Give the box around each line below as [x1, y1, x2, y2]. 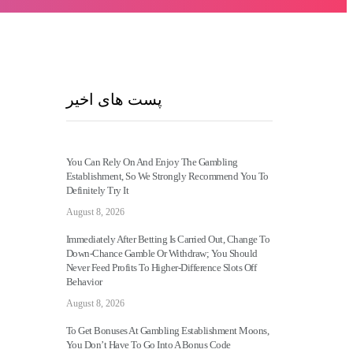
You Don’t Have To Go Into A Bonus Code [65, 339, 231, 351]
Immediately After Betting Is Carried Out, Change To [65, 233, 269, 245]
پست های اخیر [65, 91, 162, 108]
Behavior [65, 276, 102, 288]
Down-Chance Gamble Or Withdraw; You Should [65, 247, 258, 259]
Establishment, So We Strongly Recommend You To [65, 170, 269, 182]
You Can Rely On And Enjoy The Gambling [65, 156, 238, 168]
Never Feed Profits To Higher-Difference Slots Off [65, 262, 256, 273]
